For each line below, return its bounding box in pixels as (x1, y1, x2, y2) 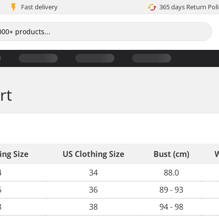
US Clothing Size (63, 149, 124, 159)
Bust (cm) (153, 149, 189, 159)
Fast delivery (21, 2, 58, 11)
